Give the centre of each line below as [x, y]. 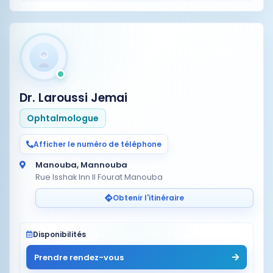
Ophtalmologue [63, 118]
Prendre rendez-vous [79, 257]
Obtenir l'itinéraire [148, 198]
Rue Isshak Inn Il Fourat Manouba [99, 177]
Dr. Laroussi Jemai [73, 98]
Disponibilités [59, 234]
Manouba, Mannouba [81, 165]
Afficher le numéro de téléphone [97, 144]
